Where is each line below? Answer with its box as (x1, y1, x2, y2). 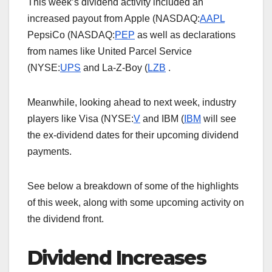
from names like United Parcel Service (27, 46, 192, 57)
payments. (27, 146, 72, 157)
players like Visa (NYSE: (27, 114, 134, 124)
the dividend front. (27, 214, 104, 225)
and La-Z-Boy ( (83, 63, 148, 73)
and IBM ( (143, 114, 184, 124)
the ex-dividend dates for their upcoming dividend (27, 130, 239, 141)
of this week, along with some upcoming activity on (27, 197, 244, 208)
